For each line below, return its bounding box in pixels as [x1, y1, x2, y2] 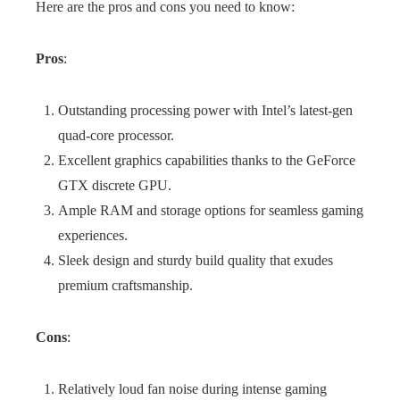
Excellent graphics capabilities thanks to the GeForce [58, 153, 355, 168]
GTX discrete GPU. [58, 178, 171, 193]
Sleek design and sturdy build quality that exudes [58, 253, 333, 268]
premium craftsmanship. [58, 278, 193, 293]
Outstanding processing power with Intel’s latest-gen [58, 103, 353, 118]
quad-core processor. [58, 128, 174, 143]
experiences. [58, 228, 128, 243]
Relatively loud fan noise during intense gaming [58, 381, 327, 396]
